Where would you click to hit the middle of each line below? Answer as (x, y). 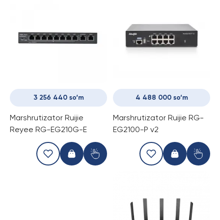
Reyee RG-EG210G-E (48, 130)
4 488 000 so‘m (162, 98)
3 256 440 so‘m (58, 98)
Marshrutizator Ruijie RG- (158, 118)
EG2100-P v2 (136, 130)
